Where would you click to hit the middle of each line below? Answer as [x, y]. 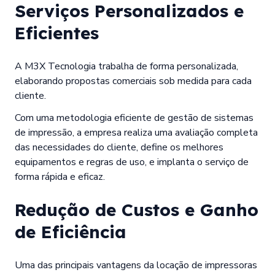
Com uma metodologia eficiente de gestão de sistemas [134, 118]
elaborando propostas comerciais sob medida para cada [133, 81]
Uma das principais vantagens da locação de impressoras [136, 265]
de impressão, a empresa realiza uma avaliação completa [136, 132]
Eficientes [57, 33]
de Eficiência [71, 231]
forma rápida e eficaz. [60, 176]
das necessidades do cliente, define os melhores [119, 147]
